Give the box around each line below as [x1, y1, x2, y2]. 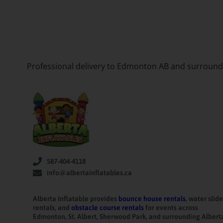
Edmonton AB [116, 61, 169, 72]
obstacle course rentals [71, 203, 144, 212]
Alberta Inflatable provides [33, 194, 117, 203]
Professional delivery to [26, 61, 117, 72]
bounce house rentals [117, 194, 186, 203]
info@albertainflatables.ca [46, 168, 132, 177]
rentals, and [33, 203, 71, 212]
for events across [144, 203, 198, 212]
